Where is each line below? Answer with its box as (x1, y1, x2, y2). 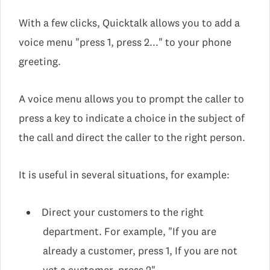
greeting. (19, 55, 61, 68)
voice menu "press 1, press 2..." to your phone (19, 36, 231, 49)
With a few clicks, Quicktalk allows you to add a (19, 16, 240, 30)
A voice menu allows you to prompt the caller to (19, 92, 244, 105)
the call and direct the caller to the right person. (19, 131, 245, 144)
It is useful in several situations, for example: (19, 168, 230, 181)
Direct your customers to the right (41, 206, 204, 219)
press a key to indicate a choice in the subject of (19, 111, 245, 125)
